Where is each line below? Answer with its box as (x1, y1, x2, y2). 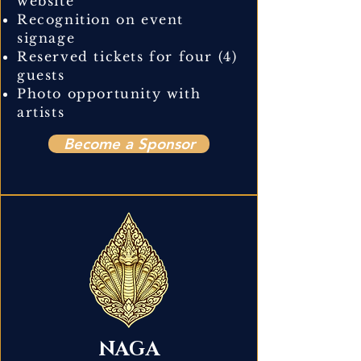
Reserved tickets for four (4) (17, 48, 238, 64)
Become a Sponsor (63, 134, 195, 153)
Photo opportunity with (17, 85, 201, 102)
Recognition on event (17, 10, 185, 27)
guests (17, 66, 65, 83)
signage (17, 29, 76, 46)
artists (17, 103, 65, 120)
